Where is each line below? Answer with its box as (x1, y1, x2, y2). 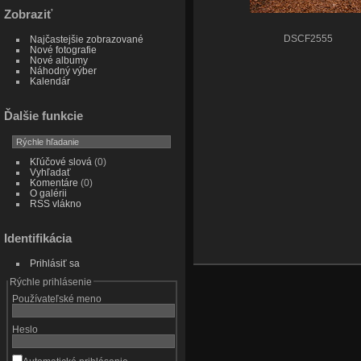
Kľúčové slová (29, 156, 92, 167)
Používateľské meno (11, 293, 102, 304)
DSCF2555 (283, 34, 333, 44)
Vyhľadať (29, 166, 71, 177)
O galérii (29, 187, 67, 198)
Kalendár (29, 76, 70, 87)
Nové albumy (29, 55, 88, 66)
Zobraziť (4, 7, 52, 22)
